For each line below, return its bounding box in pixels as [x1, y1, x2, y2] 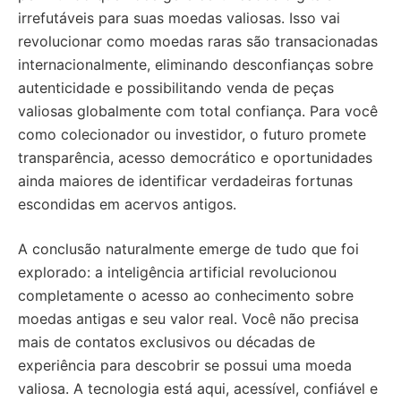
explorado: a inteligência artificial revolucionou [18, 262, 337, 281]
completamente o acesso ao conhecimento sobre [18, 286, 354, 304]
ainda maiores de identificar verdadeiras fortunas [18, 171, 353, 190]
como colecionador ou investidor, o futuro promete [18, 124, 366, 143]
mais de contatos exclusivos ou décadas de [18, 332, 315, 351]
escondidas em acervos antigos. [18, 194, 236, 213]
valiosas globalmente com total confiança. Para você [18, 101, 378, 120]
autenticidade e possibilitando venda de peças [18, 78, 334, 97]
